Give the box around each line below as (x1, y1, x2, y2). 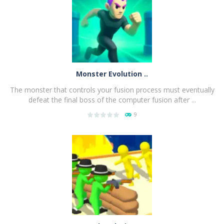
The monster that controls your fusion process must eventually (9, 84, 214, 94)
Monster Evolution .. (76, 68, 148, 78)
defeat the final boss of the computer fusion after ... (28, 94, 196, 104)
